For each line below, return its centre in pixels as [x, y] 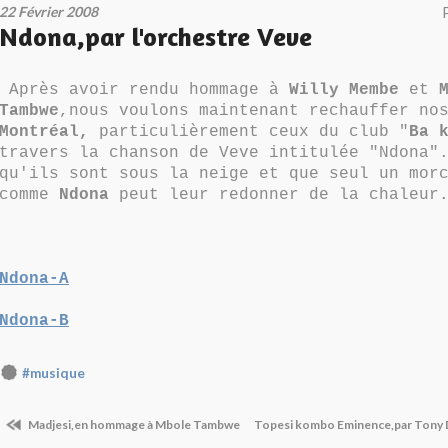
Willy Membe [344, 90]
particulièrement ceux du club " [249, 132]
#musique [53, 373]
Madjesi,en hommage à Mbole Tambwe [133, 425]
